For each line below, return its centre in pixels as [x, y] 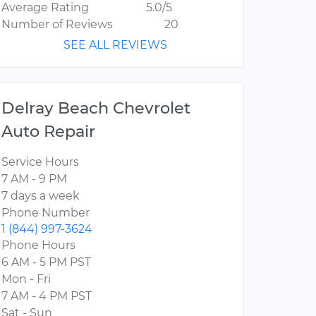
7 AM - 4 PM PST [47, 296]
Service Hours [40, 162]
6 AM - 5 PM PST [46, 262]
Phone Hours [38, 245]
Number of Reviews [57, 25]
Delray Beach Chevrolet [96, 108]
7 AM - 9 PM [34, 179]
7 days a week [41, 196]
